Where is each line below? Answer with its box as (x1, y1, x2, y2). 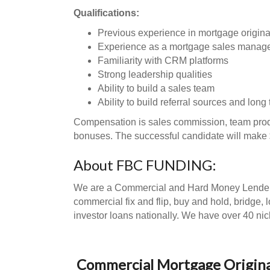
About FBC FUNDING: (74, 156, 216, 174)
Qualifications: (74, 8, 139, 18)
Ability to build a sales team (98, 83, 215, 93)
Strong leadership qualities (98, 69, 212, 80)
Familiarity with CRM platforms (98, 55, 228, 66)
